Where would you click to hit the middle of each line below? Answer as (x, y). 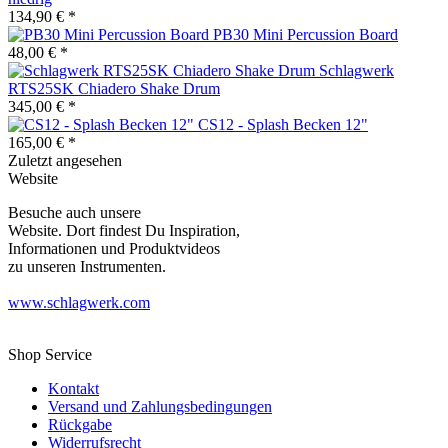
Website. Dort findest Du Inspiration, (124, 230)
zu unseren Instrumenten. (87, 266)
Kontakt (73, 388)
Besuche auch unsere (74, 212)
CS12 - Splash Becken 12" (283, 124)
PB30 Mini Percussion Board (305, 34)
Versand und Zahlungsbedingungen (160, 406)
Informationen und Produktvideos (114, 248)
